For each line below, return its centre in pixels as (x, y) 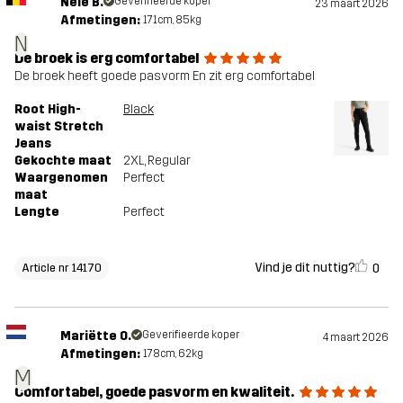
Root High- (48, 109)
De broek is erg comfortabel (107, 58)
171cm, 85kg (172, 19)
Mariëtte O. (95, 336)
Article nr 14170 (62, 268)
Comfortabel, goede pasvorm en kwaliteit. (154, 391)
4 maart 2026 (356, 337)
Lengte (37, 211)
